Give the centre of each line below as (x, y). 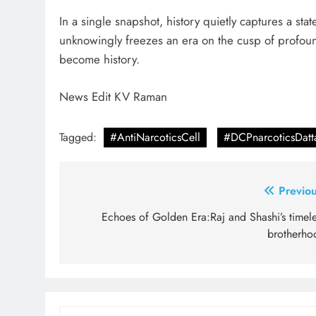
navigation (114, 220)
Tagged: (80, 138)
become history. (99, 60)
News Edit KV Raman (113, 96)
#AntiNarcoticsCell (155, 138)
